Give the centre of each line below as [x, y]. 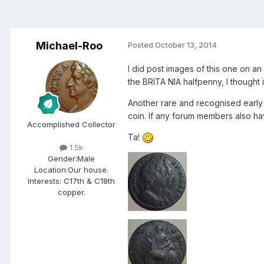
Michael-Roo [69, 46]
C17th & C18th [88, 181]
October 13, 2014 [186, 45]
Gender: [62, 159]
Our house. [88, 170]
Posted [141, 45]
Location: [51, 170]
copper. [71, 192]
